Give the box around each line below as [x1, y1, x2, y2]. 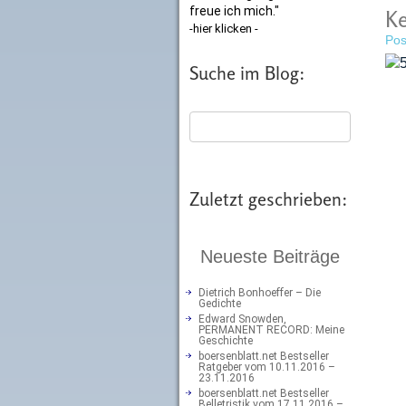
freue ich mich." [189, 4, 279, 18]
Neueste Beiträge [199, 246, 340, 266]
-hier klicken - [189, 22, 258, 35]
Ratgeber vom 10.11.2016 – [198, 361, 335, 373]
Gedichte [198, 297, 241, 310]
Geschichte [198, 334, 253, 347]
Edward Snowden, [198, 313, 286, 325]
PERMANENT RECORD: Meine [198, 324, 344, 336]
